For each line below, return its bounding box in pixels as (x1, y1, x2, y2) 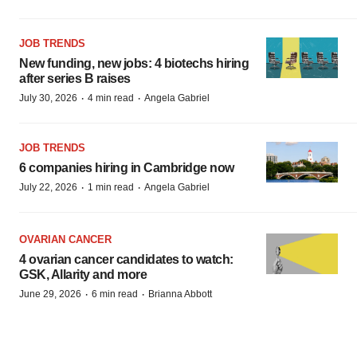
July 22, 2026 (19, 182, 77, 194)
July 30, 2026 (19, 92, 77, 104)
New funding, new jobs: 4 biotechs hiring (19, 57, 249, 71)
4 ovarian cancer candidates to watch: (19, 253, 233, 267)
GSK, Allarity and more (19, 268, 147, 282)
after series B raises (19, 72, 131, 86)
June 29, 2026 (19, 288, 81, 300)
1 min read (88, 182, 134, 194)
